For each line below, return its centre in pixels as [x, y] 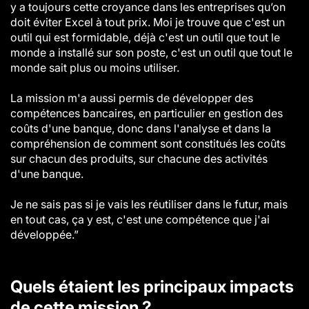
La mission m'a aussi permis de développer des [132, 98]
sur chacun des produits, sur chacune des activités [139, 159]
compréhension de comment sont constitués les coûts [148, 143]
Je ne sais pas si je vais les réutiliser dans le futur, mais [149, 204]
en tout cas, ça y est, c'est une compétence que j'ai [140, 219]
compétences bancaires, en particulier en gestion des [147, 113]
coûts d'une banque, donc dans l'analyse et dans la [141, 128]
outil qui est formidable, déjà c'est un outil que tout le [145, 37]
